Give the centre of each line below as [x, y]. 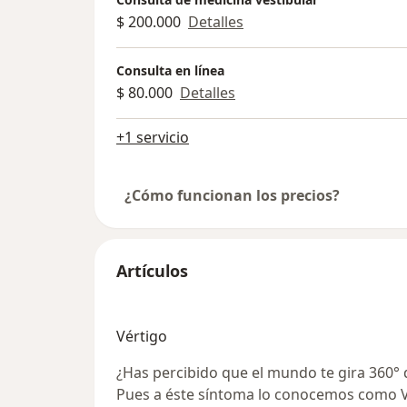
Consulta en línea [170, 71]
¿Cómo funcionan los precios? [232, 196]
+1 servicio [153, 138]
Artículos [152, 271]
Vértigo [142, 337]
